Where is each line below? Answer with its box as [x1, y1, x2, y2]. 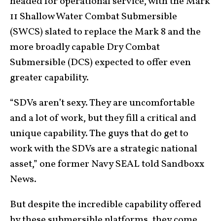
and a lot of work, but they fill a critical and [10, 111, 196, 125]
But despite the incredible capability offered [10, 197, 201, 212]
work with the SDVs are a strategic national [10, 142, 197, 156]
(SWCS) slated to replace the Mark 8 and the [10, 25, 201, 39]
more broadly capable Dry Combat [10, 40, 160, 54]
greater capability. [10, 71, 89, 85]
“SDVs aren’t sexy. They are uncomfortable [10, 96, 195, 110]
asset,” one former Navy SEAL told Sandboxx [10, 157, 204, 171]
